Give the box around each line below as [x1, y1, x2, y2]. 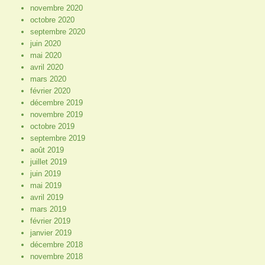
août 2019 [30, 145, 64, 154]
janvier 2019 [30, 228, 72, 237]
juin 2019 [30, 169, 61, 178]
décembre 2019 [30, 98, 83, 107]
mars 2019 [30, 204, 66, 214]
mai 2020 [30, 50, 62, 60]
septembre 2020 [30, 27, 85, 36]
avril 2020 [30, 62, 63, 72]
